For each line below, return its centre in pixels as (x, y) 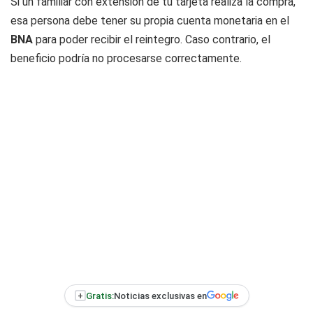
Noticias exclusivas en (160, 296)
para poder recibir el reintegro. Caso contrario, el (153, 39)
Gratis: (100, 296)
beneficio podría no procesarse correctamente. (126, 58)
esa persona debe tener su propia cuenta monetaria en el (150, 21)
